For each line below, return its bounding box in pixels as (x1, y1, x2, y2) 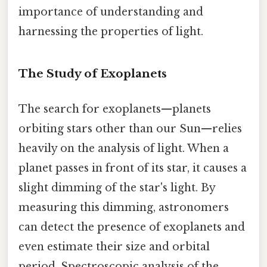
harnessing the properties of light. (18, 25, 203, 39)
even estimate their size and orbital (18, 240, 210, 254)
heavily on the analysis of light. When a (18, 142, 229, 156)
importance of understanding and (18, 5, 203, 19)
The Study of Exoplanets (18, 67, 167, 81)
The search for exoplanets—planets (18, 103, 211, 116)
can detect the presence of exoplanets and (18, 221, 245, 234)
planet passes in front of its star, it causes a (18, 162, 247, 175)
